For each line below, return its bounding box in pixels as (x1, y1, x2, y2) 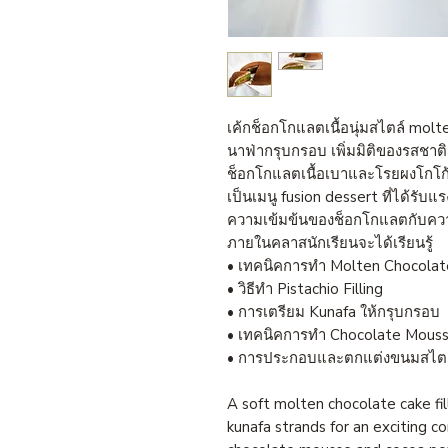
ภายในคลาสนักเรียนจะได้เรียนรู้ (227, 232, 433, 253)
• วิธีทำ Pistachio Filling (227, 278, 383, 299)
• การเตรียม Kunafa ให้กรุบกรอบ (227, 301, 440, 322)
